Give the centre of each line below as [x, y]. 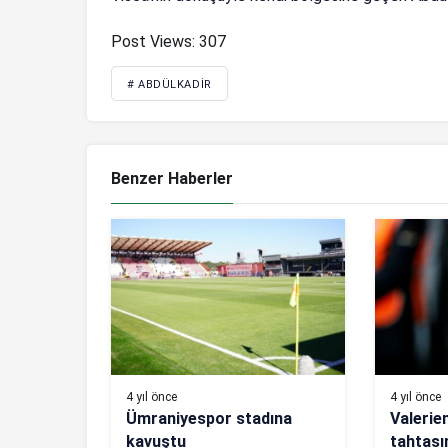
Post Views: [153, 42]
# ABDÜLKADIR [169, 85]
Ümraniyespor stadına [209, 419]
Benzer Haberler [172, 179]
